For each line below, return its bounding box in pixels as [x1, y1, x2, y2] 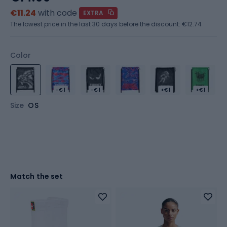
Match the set [10, 171, 63, 181]
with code [38, 7, 77, 19]
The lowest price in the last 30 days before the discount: [10, 20, 182, 28]
